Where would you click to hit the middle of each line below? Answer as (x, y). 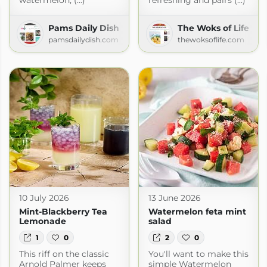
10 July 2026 (44, 198)
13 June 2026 (174, 198)
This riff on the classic (64, 254)
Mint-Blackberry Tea (63, 212)
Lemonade (42, 221)
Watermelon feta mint (197, 212)
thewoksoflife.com (211, 40)
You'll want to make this (198, 254)
